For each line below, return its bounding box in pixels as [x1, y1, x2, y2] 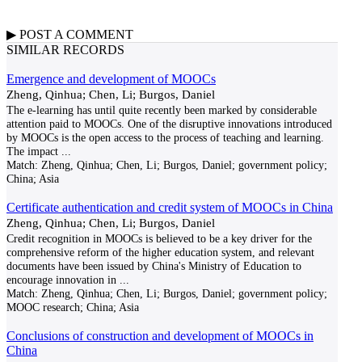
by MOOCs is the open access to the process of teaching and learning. [6, 131, 324, 144]
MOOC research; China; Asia [6, 301, 139, 314]
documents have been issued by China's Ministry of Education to [6, 259, 301, 272]
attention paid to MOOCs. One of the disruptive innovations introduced [6, 117, 332, 130]
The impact [6, 145, 58, 158]
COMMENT [66, 27, 133, 41]
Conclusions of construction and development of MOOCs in [6, 329, 314, 343]
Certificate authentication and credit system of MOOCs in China [6, 200, 333, 214]
